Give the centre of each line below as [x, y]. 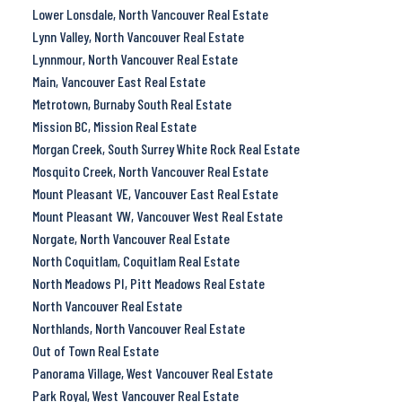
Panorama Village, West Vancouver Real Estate [152, 372]
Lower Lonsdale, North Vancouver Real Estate [150, 13]
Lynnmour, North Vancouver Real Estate [135, 58]
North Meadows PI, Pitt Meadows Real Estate [148, 283]
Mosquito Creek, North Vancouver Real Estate [150, 170]
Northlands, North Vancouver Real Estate [138, 328]
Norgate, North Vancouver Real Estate [131, 238]
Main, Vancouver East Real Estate [118, 81]
